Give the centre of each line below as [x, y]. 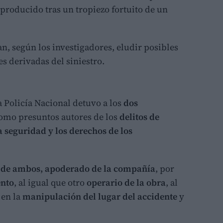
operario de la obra [126, 182]
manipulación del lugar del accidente [100, 196]
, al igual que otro [50, 182]
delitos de [139, 116]
